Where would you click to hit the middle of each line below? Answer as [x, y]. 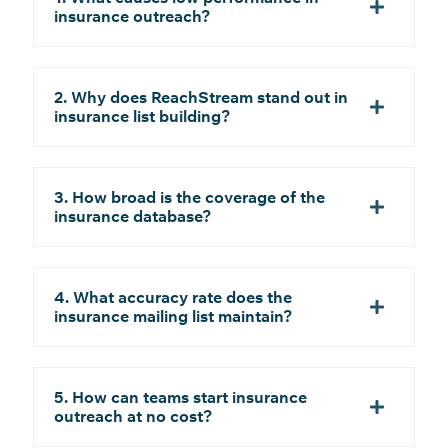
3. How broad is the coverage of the [189, 196]
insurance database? [132, 215]
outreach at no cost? [133, 415]
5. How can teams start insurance [180, 396]
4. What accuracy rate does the [173, 296]
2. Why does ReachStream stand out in [201, 96]
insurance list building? [142, 115]
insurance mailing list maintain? [173, 315]
